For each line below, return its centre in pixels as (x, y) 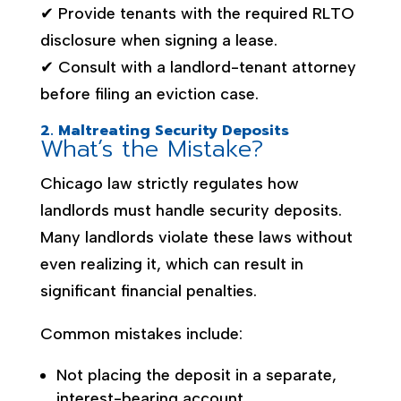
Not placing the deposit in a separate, (196, 375)
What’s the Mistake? (151, 149)
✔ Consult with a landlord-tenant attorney (198, 67)
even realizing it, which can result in (171, 264)
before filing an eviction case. (149, 94)
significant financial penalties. (148, 290)
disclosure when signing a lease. (158, 40)
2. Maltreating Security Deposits (164, 130)
